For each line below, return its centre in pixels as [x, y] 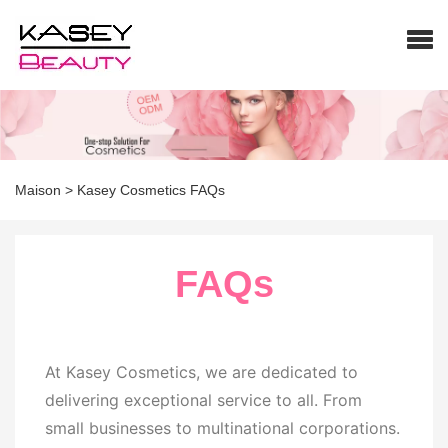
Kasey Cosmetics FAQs [151, 190]
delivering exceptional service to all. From [203, 400]
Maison [38, 190]
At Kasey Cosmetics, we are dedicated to [201, 372]
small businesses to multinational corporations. [222, 428]
